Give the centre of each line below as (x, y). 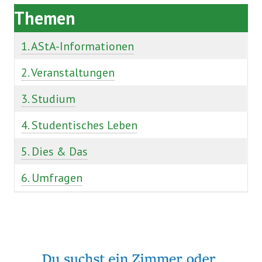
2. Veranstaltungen (68, 73)
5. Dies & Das (54, 152)
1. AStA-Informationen (77, 46)
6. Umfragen (52, 178)
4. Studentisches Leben (79, 125)
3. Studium (48, 99)
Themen (45, 18)
